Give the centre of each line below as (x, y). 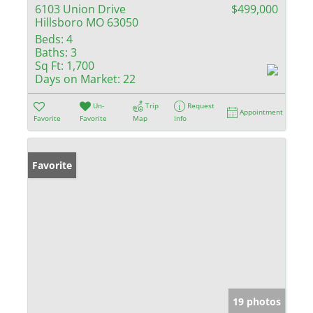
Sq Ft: (49, 65)
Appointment (262, 111)
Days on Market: (78, 79)
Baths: (51, 52)
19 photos (257, 302)
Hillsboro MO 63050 (87, 22)
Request (201, 105)
